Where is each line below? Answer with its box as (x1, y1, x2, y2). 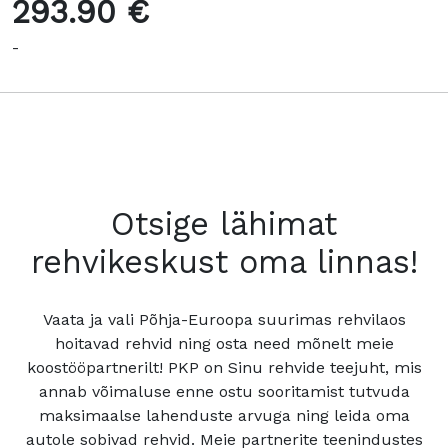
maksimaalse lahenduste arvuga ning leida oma (38, 405, 410, 425)
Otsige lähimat (111, 205, 337, 244)
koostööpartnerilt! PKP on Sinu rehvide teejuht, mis (26, 357, 422, 377)
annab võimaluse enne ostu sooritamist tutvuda (38, 381, 410, 401)
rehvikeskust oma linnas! (30, 243, 418, 282)
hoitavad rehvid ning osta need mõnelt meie (54, 333, 394, 353)
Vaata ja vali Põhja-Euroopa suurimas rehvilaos (42, 309, 406, 329)
